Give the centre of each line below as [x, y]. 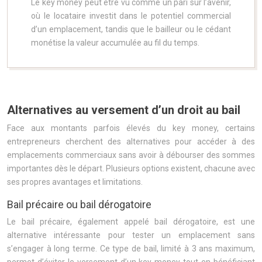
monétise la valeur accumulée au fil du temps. [115, 43]
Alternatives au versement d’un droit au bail [124, 110]
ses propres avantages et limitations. [75, 182]
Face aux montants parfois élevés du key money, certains [131, 128]
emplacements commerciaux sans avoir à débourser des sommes [131, 155]
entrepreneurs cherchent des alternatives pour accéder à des [131, 142]
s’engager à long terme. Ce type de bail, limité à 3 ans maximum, [131, 249]
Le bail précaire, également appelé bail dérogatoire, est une [131, 222]
